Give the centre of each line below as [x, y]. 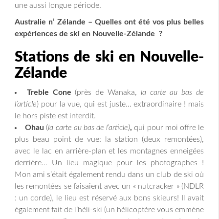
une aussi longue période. [58, 5]
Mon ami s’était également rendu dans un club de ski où [109, 174]
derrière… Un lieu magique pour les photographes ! [109, 163]
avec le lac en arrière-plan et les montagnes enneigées [109, 151]
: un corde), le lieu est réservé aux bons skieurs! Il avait [109, 198]
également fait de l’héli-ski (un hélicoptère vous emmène [109, 209]
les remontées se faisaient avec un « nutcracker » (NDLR [109, 186]
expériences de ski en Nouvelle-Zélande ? [88, 33]
